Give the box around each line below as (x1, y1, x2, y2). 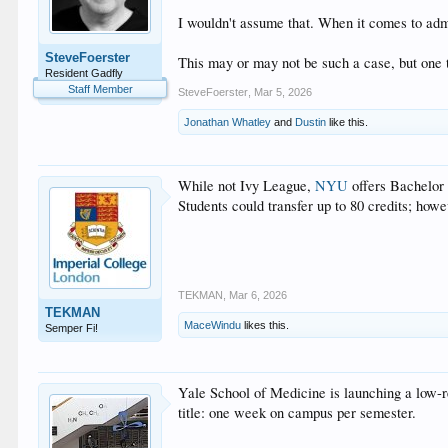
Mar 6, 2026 (229, 288, 288, 301)
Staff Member (67, 83, 133, 95)
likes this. (241, 318, 290, 331)
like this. (326, 115, 369, 128)
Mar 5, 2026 (254, 85, 313, 98)
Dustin (295, 115, 327, 128)
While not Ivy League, (178, 175, 316, 195)
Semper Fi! (45, 321, 99, 334)
